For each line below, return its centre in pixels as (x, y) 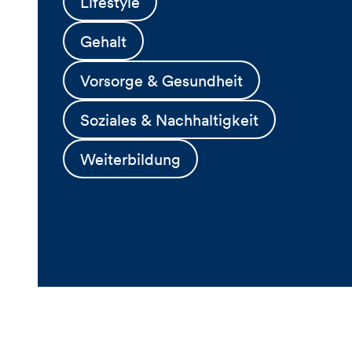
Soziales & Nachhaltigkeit (169, 119)
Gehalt (103, 41)
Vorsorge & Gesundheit (161, 80)
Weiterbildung (130, 159)
